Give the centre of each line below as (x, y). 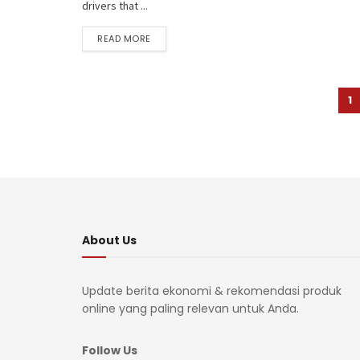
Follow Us (110, 350)
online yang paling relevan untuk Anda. (190, 309)
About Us (109, 240)
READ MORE (124, 39)
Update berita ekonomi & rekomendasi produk (212, 291)
